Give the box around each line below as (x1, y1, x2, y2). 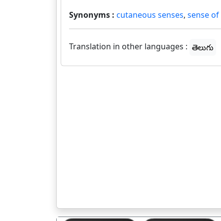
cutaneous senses (116, 9, 184, 20)
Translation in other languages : (69, 41, 187, 52)
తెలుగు (192, 42, 214, 53)
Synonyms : (69, 9, 116, 20)
